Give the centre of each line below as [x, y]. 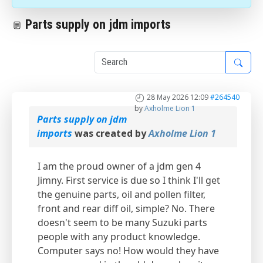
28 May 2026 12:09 [178, 97]
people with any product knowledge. [119, 237]
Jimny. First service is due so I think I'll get [129, 181]
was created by [110, 134]
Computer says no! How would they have [128, 251]
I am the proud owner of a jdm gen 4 [119, 166]
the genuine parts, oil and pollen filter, [122, 195]
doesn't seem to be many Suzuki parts [122, 223]
